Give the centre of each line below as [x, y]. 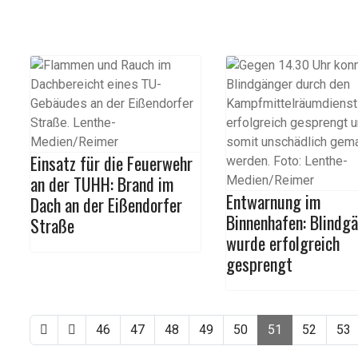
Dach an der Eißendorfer [106, 205]
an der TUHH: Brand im [102, 184]
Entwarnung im [274, 201]
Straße [52, 225]
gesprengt [260, 264]
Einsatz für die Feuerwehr [111, 163]
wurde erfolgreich [283, 243]
